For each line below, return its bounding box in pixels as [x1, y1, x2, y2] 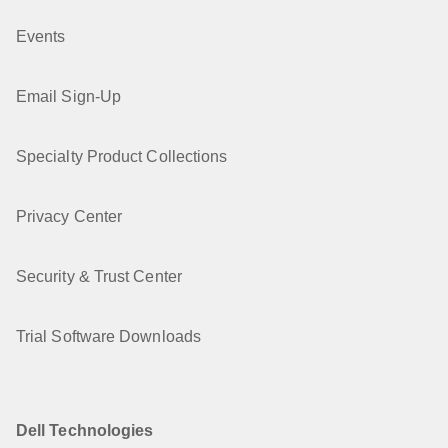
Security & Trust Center [16, 268, 182, 285]
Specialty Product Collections [16, 148, 228, 165]
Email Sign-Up [16, 88, 122, 105]
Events [16, 28, 66, 45]
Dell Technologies [16, 422, 154, 439]
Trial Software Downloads [16, 328, 201, 345]
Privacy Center [16, 208, 123, 225]
